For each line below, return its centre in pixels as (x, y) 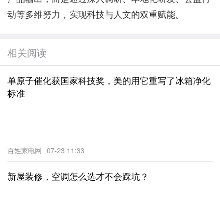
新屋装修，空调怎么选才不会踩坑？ (78, 176)
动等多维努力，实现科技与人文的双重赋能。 (96, 14)
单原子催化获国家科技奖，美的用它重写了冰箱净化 (109, 80)
